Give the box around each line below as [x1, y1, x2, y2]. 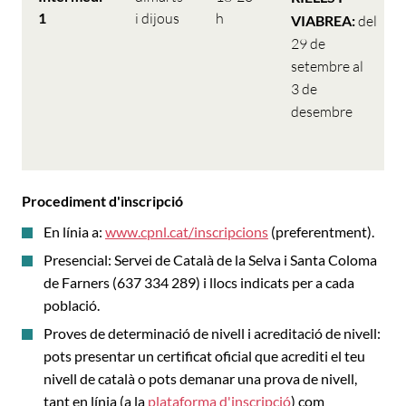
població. [43, 296, 100, 314]
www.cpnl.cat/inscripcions [105, 223, 268, 240]
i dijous [135, 9, 179, 27]
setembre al [291, 57, 363, 75]
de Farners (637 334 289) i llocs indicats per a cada [43, 274, 354, 291]
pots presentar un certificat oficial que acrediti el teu [43, 347, 365, 364]
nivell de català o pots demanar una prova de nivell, [43, 370, 357, 387]
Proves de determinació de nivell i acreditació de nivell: [43, 324, 381, 342]
